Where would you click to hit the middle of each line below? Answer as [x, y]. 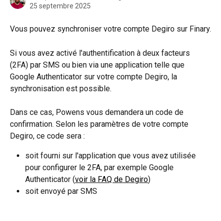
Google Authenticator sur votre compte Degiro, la [94, 76]
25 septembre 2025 [60, 6]
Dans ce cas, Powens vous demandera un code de [98, 112]
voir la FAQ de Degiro [111, 180]
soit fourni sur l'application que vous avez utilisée [111, 156]
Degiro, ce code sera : [47, 136]
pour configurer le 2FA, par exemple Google [100, 168]
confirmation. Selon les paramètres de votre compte [100, 124]
